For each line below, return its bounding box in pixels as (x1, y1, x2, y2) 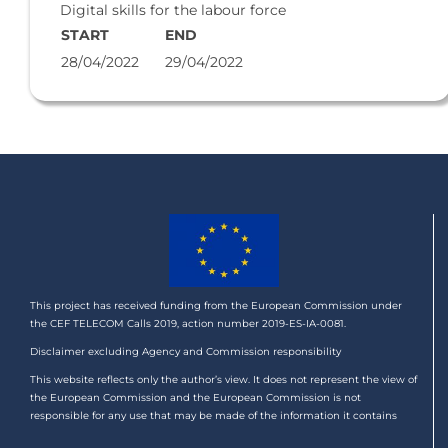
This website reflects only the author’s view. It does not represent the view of (30, 373, 417, 387)
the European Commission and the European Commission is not (30, 391, 361, 405)
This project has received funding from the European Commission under (30, 299, 402, 313)
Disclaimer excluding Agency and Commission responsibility (30, 345, 341, 359)
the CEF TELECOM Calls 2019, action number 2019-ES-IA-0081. (30, 317, 346, 331)
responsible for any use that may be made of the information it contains (30, 409, 397, 423)
